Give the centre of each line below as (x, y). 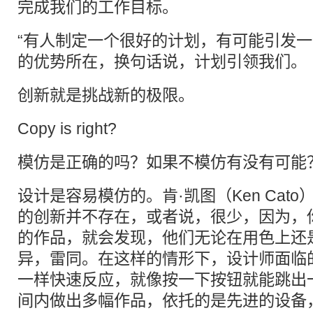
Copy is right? (67, 129)
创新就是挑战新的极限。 (106, 95)
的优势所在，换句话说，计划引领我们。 (162, 62)
